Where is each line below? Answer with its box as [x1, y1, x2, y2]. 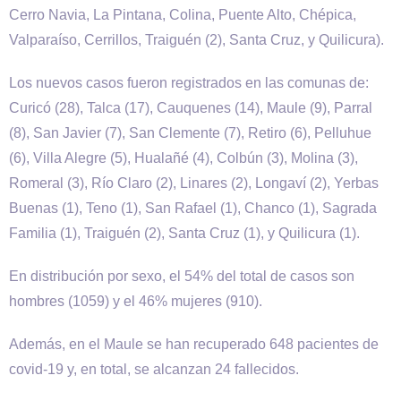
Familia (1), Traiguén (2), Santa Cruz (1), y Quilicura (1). [9, 226, 360, 241]
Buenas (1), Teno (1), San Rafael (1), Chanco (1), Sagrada [9, 200, 377, 216]
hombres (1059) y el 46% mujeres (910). [9, 294, 262, 309]
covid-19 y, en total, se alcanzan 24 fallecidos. [9, 362, 299, 377]
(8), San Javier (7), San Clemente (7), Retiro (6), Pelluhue [9, 125, 371, 141]
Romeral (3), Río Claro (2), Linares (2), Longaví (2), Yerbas [9, 175, 379, 191]
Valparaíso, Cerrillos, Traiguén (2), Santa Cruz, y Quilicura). [9, 32, 384, 47]
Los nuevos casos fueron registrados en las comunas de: [9, 75, 369, 90]
